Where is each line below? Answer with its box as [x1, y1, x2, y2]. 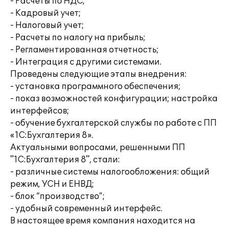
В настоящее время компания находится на [10, 216, 195, 226]
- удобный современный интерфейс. [10, 204, 162, 214]
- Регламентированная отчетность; [10, 45, 159, 55]
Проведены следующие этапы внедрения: [10, 69, 187, 79]
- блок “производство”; [10, 191, 105, 202]
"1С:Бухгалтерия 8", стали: [10, 155, 120, 165]
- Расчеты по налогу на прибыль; [10, 33, 146, 43]
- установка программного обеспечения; [10, 81, 181, 92]
